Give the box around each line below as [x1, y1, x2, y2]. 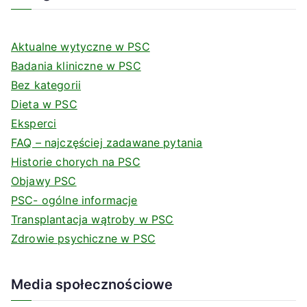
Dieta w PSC [11, 97, 77, 111]
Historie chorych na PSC [11, 155, 140, 169]
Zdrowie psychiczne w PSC [11, 232, 156, 245]
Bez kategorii [11, 78, 82, 92]
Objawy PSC [11, 174, 77, 188]
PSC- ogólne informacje [11, 193, 138, 207]
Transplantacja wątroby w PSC [11, 212, 174, 226]
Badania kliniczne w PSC [11, 59, 141, 73]
